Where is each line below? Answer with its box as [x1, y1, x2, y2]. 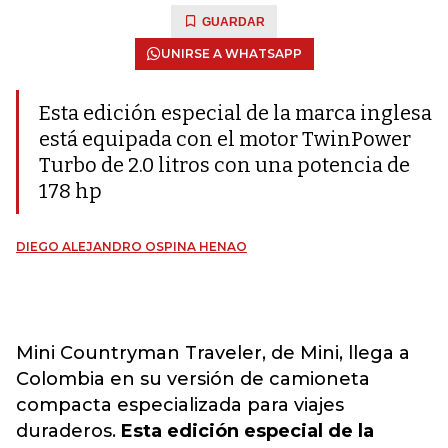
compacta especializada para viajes [16, 394, 344, 416]
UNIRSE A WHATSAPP [160, 46, 302, 61]
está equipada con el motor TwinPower [39, 127, 411, 151]
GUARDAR [202, 15, 265, 29]
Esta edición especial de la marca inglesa [39, 101, 432, 125]
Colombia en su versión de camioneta [16, 368, 370, 390]
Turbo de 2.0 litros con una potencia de [39, 153, 410, 177]
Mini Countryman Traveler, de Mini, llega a [16, 342, 410, 364]
